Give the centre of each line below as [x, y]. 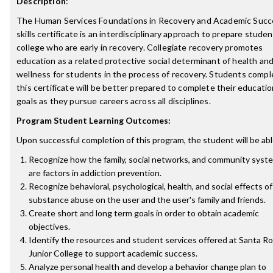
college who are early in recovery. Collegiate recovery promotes [140, 47]
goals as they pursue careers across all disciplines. [114, 101]
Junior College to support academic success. [113, 253]
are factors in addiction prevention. [95, 173]
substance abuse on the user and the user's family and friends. [147, 200]
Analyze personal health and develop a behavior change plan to [147, 267]
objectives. [49, 226]
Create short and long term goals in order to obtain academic [144, 213]
